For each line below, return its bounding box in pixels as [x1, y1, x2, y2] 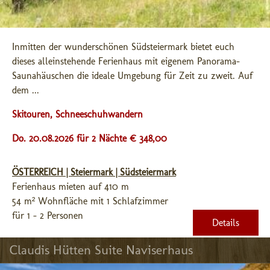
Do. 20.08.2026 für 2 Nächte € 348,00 [12, 133, 167, 144]
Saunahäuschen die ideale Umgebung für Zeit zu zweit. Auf [12, 70, 253, 81]
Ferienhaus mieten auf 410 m [12, 181, 129, 192]
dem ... [12, 84, 39, 96]
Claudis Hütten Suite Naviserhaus [10, 242, 193, 258]
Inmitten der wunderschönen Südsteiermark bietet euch [12, 41, 234, 52]
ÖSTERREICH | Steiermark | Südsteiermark [12, 166, 176, 178]
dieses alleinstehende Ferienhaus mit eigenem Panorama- [12, 55, 240, 67]
